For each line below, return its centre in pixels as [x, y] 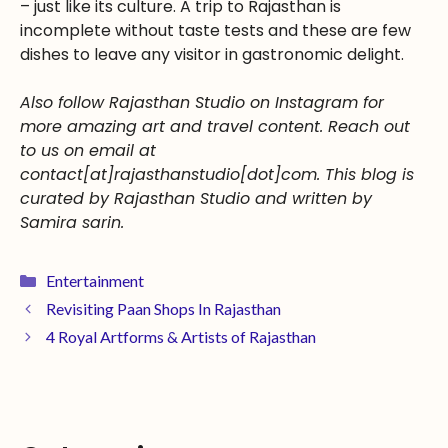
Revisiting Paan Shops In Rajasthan [163, 309]
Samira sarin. [72, 223]
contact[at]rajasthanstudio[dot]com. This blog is [217, 175]
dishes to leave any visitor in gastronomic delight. [212, 55]
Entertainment [94, 281]
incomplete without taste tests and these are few [215, 31]
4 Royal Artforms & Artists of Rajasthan [180, 337]
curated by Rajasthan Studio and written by [196, 199]
